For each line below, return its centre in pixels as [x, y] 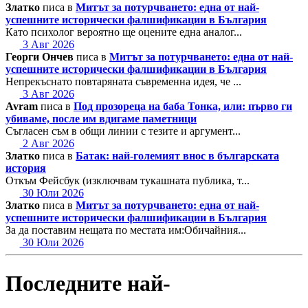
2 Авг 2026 [47, 144]
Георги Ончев [40, 57]
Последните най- [88, 283]
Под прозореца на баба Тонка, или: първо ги [183, 107]
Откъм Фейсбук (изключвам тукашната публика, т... [128, 181]
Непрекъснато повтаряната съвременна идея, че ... [123, 82]
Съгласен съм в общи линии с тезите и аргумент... [123, 131]
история [26, 168]
